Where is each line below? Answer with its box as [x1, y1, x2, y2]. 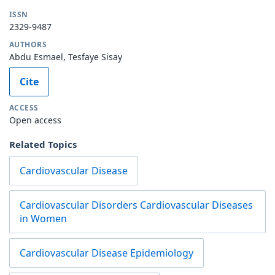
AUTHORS [9, 39, 47, 50]
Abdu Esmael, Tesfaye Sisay [9, 51, 122, 63]
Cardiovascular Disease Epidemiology [20, 246, 193, 260]
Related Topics [9, 138, 77, 151]
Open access [9, 114, 61, 126]
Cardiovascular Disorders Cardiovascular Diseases [20, 198, 253, 212]
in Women [20, 212, 67, 226]
